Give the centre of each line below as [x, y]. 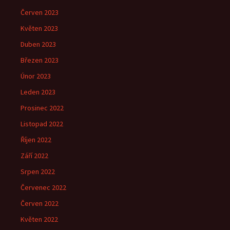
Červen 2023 [40, 12]
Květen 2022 [39, 219]
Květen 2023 [39, 28]
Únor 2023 [36, 76]
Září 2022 [34, 156]
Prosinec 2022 [42, 108]
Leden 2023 [38, 92]
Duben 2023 [38, 44]
